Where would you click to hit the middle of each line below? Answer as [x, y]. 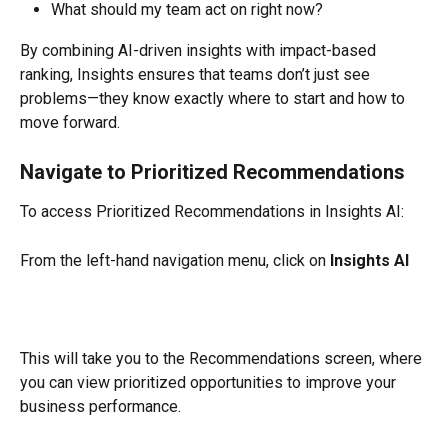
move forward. [70, 122]
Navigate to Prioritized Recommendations [212, 172]
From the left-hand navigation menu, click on [175, 261]
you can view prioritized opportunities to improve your [210, 382]
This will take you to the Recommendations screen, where [223, 358]
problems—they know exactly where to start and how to [214, 98]
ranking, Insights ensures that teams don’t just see [197, 74]
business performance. [100, 406]
